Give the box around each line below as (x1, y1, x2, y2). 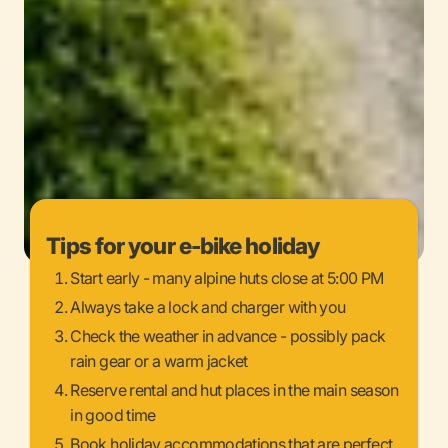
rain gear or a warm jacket (70, 350, 248, 371)
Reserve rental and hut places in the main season (70, 379, 399, 400)
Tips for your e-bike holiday (46, 231, 320, 259)
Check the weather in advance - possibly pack (70, 325, 386, 346)
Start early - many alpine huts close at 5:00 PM (70, 267, 384, 288)
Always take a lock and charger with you (70, 296, 346, 317)
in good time (70, 404, 156, 425)
